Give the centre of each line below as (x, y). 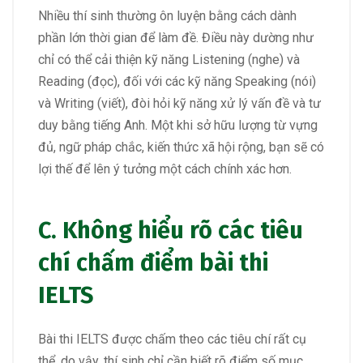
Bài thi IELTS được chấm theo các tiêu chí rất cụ (172, 340)
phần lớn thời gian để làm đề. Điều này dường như (176, 37)
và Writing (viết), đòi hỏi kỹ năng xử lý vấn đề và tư (179, 103)
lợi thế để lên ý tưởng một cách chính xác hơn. (165, 169)
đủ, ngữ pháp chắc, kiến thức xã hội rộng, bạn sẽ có (181, 147)
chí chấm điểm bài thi (153, 263)
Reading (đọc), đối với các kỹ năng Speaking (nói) (177, 81)
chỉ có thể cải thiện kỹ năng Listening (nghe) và (169, 59)
